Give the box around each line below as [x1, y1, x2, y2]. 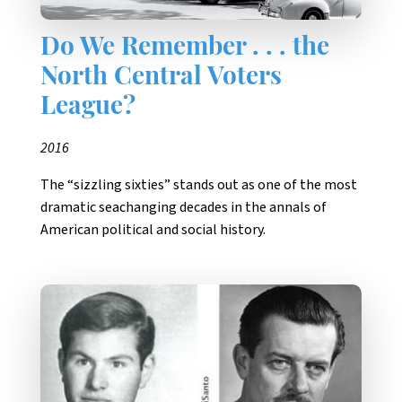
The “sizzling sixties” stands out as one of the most [40, 174, 357, 195]
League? [40, 94, 135, 120]
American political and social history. [40, 219, 266, 240]
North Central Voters [40, 65, 282, 91]
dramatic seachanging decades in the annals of [40, 197, 327, 217]
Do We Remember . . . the [40, 35, 329, 61]
